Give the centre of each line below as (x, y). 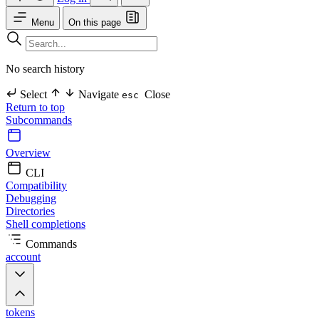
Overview (28, 153)
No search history (45, 69)
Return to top (35, 107)
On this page (95, 22)
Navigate (99, 94)
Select (33, 94)
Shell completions (46, 224)
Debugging (31, 198)
